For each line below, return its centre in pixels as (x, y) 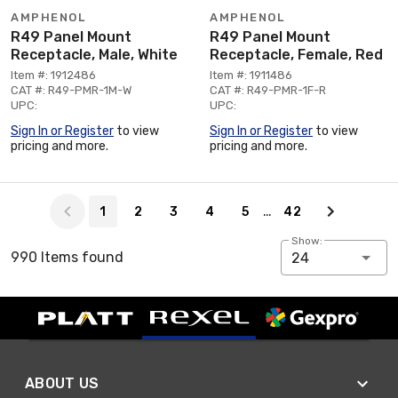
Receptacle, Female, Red (296, 55)
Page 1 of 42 (52, 192)
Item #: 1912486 (53, 75)
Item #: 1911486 (251, 75)
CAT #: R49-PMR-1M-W (71, 90)
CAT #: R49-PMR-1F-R (268, 90)
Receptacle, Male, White (94, 55)
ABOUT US (62, 383)
